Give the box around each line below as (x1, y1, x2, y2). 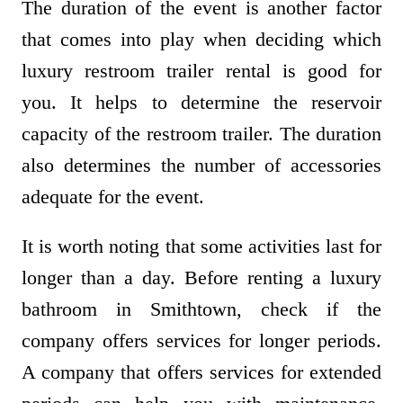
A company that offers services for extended (22, 361, 381, 384)
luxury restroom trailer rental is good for (22, 59, 381, 83)
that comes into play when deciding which (22, 28, 381, 51)
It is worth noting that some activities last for (22, 235, 381, 258)
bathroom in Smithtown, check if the (22, 298, 381, 321)
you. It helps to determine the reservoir (22, 91, 381, 114)
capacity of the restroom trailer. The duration (22, 122, 381, 146)
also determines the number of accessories (22, 154, 381, 177)
